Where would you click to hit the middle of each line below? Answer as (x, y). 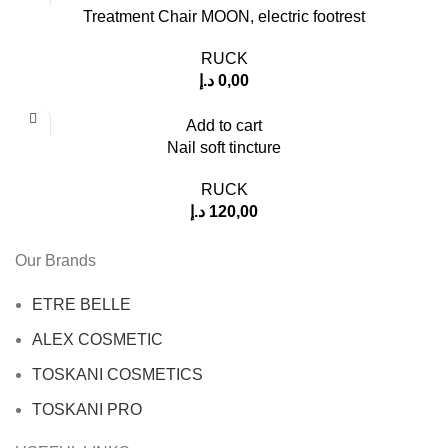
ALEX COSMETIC (97, 339)
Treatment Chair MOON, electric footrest (224, 16)
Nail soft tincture (224, 147)
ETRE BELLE (81, 304)
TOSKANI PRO (87, 409)
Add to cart (224, 125)
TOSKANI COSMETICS (117, 374)
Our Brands (55, 260)
